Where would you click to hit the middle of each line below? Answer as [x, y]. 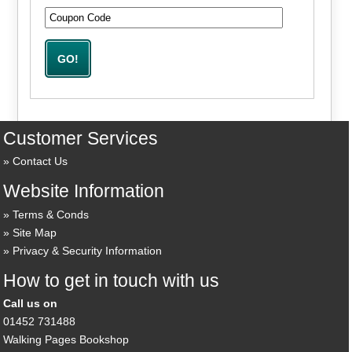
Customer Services [81, 138]
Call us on [31, 304]
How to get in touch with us [112, 280]
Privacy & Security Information [88, 250]
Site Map [35, 232]
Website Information [84, 191]
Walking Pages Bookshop [66, 340]
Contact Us [40, 161]
